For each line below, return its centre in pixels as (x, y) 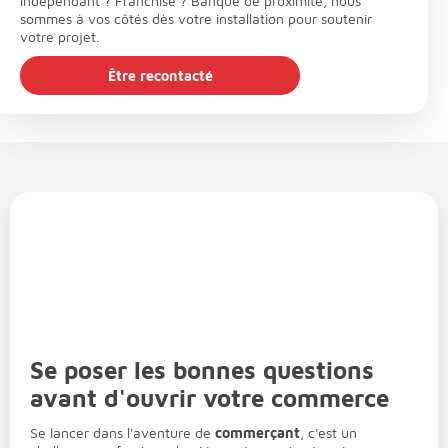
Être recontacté (160, 75)
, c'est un (328, 432)
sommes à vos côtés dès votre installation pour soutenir (196, 19)
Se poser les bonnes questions (202, 370)
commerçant (257, 432)
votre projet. (60, 37)
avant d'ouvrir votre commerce (209, 398)
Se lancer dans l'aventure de (122, 432)
